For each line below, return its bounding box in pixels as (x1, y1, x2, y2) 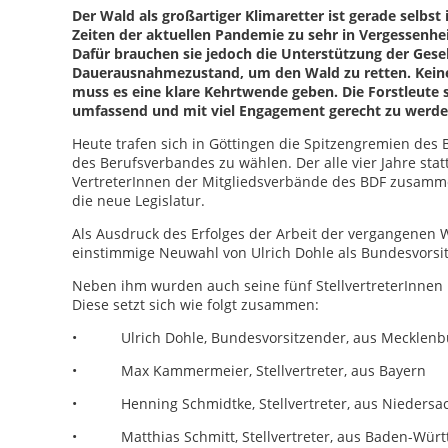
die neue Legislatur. (72, 191, 205, 210)
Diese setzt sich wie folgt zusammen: (72, 295, 319, 314)
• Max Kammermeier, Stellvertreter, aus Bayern (72, 361, 426, 380)
